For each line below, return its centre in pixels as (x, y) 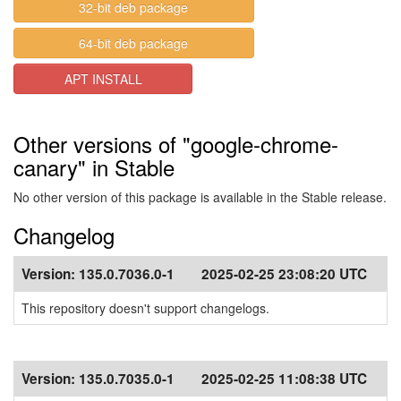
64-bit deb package (134, 43)
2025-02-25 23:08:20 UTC (284, 274)
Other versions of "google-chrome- (176, 144)
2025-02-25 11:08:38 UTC (284, 379)
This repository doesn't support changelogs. (145, 308)
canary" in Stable (94, 167)
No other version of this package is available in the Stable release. (200, 197)
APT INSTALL (103, 79)
